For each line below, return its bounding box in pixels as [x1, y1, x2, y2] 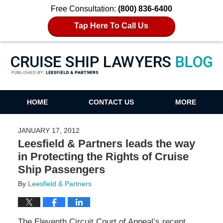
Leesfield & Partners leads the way [17, 137, 195, 150]
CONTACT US [89, 98, 134, 107]
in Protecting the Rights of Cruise [17, 150, 189, 163]
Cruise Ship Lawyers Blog [85, 72, 138, 78]
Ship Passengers [17, 163, 105, 176]
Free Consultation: [51, 4, 118, 13]
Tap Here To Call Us [74, 21, 149, 30]
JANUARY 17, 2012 [17, 126, 80, 134]
